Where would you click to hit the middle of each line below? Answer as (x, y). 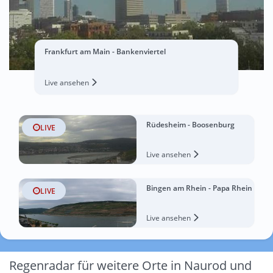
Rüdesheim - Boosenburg (190, 125)
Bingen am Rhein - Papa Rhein (199, 188)
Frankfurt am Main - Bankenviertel (105, 51)
